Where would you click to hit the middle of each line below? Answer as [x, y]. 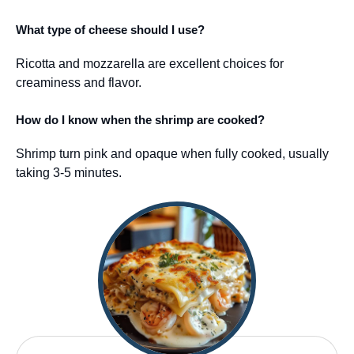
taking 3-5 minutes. [69, 172]
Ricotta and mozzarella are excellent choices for [150, 63]
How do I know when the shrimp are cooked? [140, 119]
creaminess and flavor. [79, 82]
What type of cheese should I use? [110, 29]
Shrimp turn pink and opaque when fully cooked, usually [172, 153]
